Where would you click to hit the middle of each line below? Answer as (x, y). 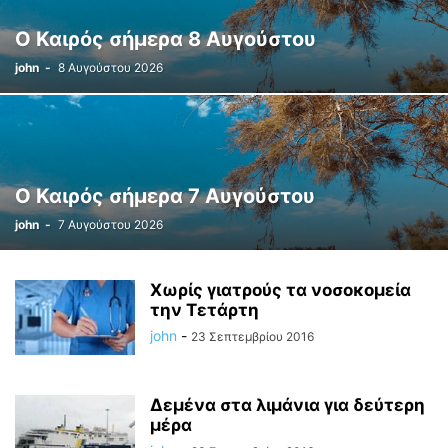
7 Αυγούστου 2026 (110, 224)
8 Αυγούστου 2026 (110, 67)
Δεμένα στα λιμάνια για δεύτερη (287, 405)
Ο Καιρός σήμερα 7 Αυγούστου (165, 196)
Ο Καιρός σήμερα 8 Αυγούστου (165, 39)
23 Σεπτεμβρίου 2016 (252, 336)
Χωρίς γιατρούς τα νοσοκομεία (280, 290)
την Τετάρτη (204, 310)
